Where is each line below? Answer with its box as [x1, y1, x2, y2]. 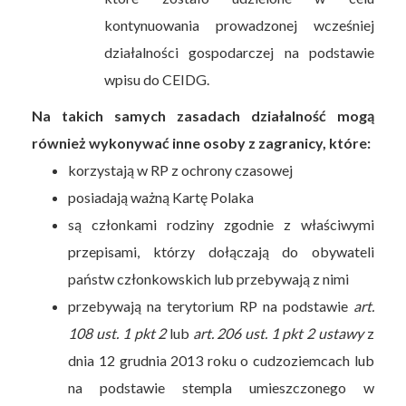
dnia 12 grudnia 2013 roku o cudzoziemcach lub [68, 351, 374, 369]
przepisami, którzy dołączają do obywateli [68, 242, 374, 260]
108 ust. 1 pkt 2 [68, 324, 167, 342]
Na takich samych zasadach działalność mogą [32, 106, 374, 124]
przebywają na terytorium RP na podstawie [68, 296, 353, 314]
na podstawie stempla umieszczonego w [68, 378, 374, 396]
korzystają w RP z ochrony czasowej [68, 160, 294, 179]
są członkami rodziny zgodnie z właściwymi [68, 215, 374, 233]
